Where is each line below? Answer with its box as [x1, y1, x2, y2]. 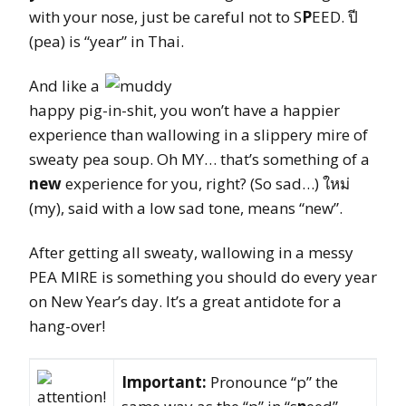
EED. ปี [312, 5, 358, 27]
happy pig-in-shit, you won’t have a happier [29, 99, 340, 121]
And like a [29, 74, 100, 96]
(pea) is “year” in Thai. [29, 30, 184, 52]
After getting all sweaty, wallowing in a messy [29, 241, 353, 263]
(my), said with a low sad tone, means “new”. [29, 197, 343, 218]
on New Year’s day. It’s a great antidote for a [29, 290, 342, 312]
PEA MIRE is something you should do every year [29, 266, 377, 287]
